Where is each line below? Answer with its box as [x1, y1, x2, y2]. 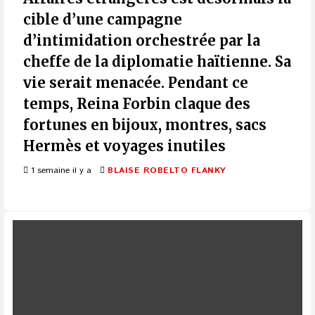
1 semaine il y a [28, 165, 91, 177]
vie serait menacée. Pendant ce [23, 74, 248, 92]
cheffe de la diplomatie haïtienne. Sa [23, 53, 291, 71]
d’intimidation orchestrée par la [23, 32, 260, 50]
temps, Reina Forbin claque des [23, 95, 250, 113]
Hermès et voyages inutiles [23, 137, 226, 155]
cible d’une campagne [23, 11, 182, 29]
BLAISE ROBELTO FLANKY [108, 165, 226, 177]
